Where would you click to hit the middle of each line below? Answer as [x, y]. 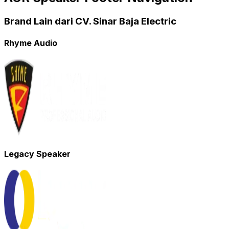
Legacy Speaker [37, 154]
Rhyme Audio [31, 43]
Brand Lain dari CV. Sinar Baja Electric [90, 21]
